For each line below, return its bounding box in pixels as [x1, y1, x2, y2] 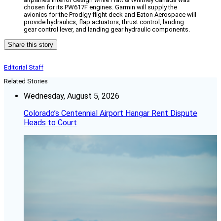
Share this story [8, 41, 53, 49]
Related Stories [4, 77, 48, 85]
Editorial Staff [4, 64, 43, 72]
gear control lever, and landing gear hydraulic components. [24, 26, 190, 34]
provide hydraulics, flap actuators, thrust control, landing [24, 18, 184, 26]
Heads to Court [24, 118, 77, 128]
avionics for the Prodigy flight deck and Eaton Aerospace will [24, 11, 196, 19]
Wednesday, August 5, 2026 [24, 91, 119, 101]
